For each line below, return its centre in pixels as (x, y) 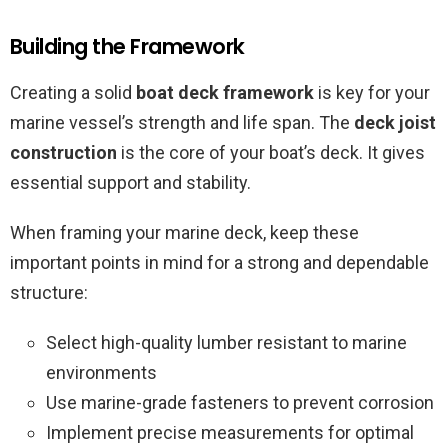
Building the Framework (127, 47)
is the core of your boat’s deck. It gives (271, 153)
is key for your (372, 93)
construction (63, 153)
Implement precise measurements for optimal (230, 433)
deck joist (395, 123)
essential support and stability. (130, 183)
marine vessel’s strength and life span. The (182, 123)
